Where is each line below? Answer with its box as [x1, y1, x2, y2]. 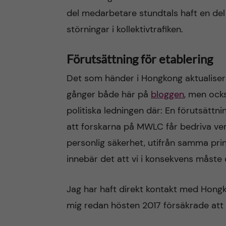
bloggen [151, 88, 184, 100]
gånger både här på [67, 88, 151, 100]
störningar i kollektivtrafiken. [67, 23, 183, 35]
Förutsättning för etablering [67, 51, 213, 66]
